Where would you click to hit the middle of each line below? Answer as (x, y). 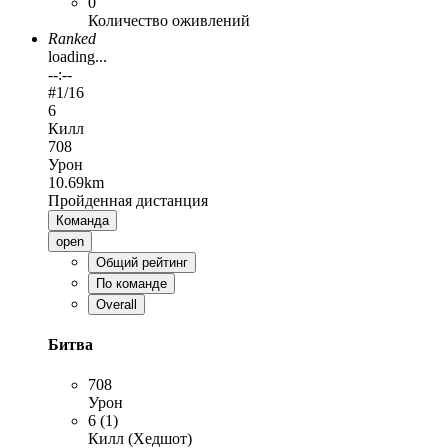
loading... (77, 57)
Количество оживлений (169, 21)
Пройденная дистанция (128, 201)
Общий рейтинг (142, 263)
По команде (131, 284)
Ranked (72, 39)
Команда (82, 221)
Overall (116, 305)
